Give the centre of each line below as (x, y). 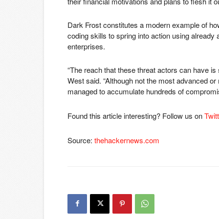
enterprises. (86, 46)
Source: (81, 140)
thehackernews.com (127, 140)
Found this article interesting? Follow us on (136, 115)
